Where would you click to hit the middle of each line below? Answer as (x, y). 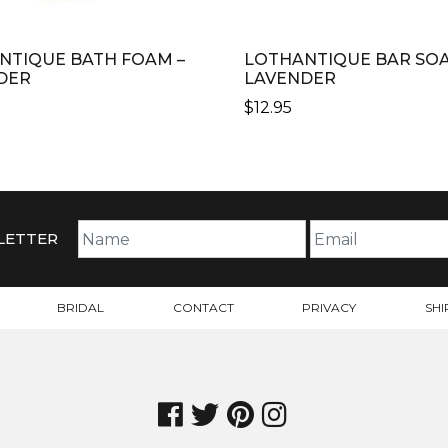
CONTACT (203, 308)
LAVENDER (290, 79)
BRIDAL (80, 308)
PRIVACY (329, 308)
